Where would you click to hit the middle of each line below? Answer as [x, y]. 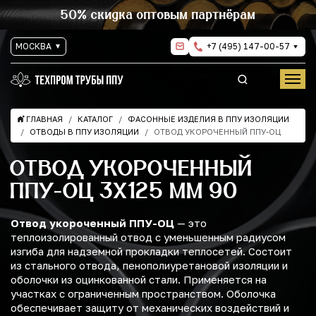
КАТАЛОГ [95, 119]
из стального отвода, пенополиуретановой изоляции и [149, 266]
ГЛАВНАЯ [44, 119]
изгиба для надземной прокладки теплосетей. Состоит [151, 251]
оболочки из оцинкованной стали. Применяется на [139, 280]
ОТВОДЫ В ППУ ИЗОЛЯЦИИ [84, 132]
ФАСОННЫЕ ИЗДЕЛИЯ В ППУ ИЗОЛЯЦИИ [208, 119]
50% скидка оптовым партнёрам [158, 14]
